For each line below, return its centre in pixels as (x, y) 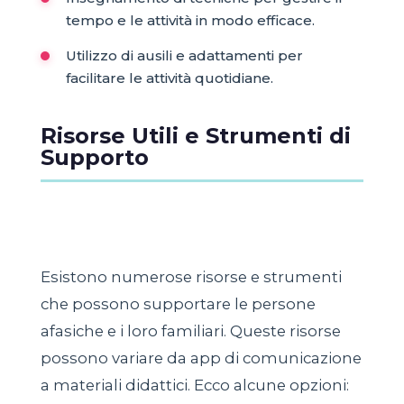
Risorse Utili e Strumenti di (195, 135)
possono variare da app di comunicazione (201, 358)
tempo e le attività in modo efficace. (190, 20)
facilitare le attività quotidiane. (169, 78)
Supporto (94, 157)
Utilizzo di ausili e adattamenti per (184, 55)
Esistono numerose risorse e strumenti (191, 276)
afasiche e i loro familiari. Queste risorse (190, 331)
